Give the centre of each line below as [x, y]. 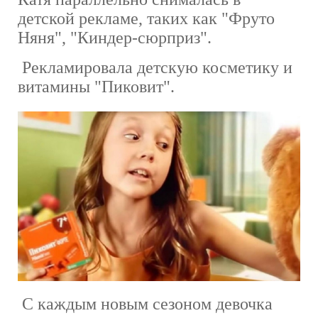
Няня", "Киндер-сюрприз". [115, 38]
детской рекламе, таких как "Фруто [146, 19]
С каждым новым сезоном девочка [145, 304]
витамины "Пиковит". [96, 87]
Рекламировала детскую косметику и [155, 68]
